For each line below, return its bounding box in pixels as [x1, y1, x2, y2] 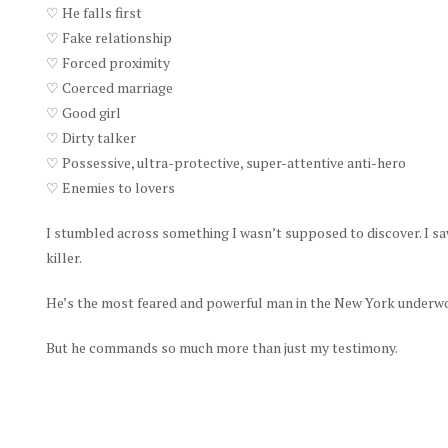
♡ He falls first [45, 2, 142, 22]
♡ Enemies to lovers [45, 177, 175, 197]
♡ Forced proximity [45, 52, 170, 72]
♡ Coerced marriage [45, 77, 173, 97]
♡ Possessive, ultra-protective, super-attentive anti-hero [45, 152, 406, 172]
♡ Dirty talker [45, 127, 136, 147]
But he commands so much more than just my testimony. [45, 337, 398, 357]
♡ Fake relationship [45, 27, 172, 47]
